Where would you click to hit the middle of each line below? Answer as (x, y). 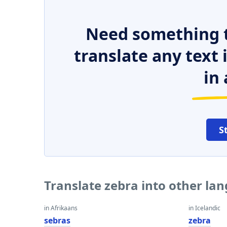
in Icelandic (205, 208)
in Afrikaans (61, 208)
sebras (57, 220)
